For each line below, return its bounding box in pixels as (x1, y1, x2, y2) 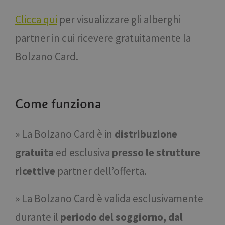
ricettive (15, 164, 55, 178)
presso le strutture (112, 146, 200, 160)
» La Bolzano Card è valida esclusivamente (15, 192, 203, 206)
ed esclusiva (54, 146, 112, 160)
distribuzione (115, 127, 177, 141)
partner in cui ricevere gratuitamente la (15, 31, 191, 45)
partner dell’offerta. (55, 164, 147, 178)
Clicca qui (15, 13, 57, 27)
